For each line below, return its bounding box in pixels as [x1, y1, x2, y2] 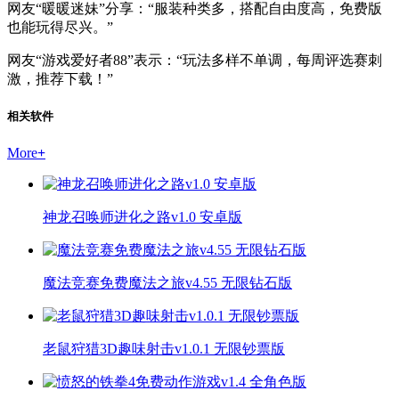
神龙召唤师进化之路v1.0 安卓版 [43, 208, 242, 224]
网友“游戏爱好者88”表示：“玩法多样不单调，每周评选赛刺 [7, 53, 382, 69]
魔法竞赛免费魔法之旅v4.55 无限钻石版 [43, 274, 292, 290]
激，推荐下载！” [7, 71, 113, 87]
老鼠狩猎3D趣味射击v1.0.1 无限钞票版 [43, 340, 285, 356]
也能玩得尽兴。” [7, 20, 113, 36]
